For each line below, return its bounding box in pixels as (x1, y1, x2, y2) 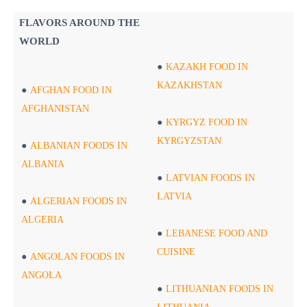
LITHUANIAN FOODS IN (166, 284, 274, 295)
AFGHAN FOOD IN (30, 85, 112, 96)
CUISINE (157, 247, 196, 258)
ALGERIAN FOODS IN (30, 196, 127, 207)
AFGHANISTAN (21, 103, 90, 114)
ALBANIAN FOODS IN (30, 140, 128, 151)
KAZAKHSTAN (157, 80, 223, 91)
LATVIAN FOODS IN (166, 173, 256, 184)
